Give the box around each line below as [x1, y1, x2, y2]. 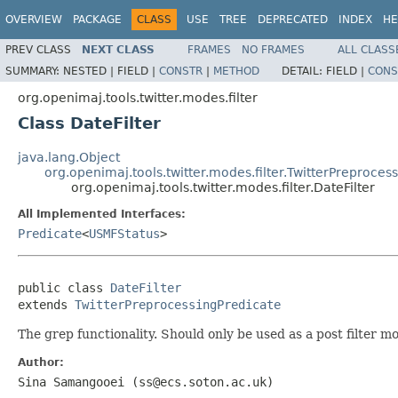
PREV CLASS [5, 43, 71, 56]
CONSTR [159, 64, 203, 77]
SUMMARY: [5, 64, 63, 77]
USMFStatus [89, 226, 160, 241]
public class [18, 280, 110, 295]
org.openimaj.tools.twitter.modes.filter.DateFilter [71, 179, 375, 195]
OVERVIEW [5, 13, 62, 26]
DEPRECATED [258, 13, 328, 26]
